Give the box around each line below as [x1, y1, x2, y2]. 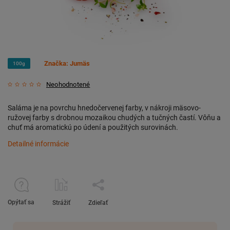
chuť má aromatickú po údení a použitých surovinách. [8, 123, 178, 132]
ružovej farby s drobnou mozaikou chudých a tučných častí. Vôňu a [8, 113, 221, 122]
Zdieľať [88, 199, 108, 207]
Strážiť [52, 199, 70, 207]
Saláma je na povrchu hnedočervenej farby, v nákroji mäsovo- [8, 104, 201, 112]
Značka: [44, 59, 70, 67]
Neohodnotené [46, 81, 90, 89]
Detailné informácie [8, 140, 69, 148]
